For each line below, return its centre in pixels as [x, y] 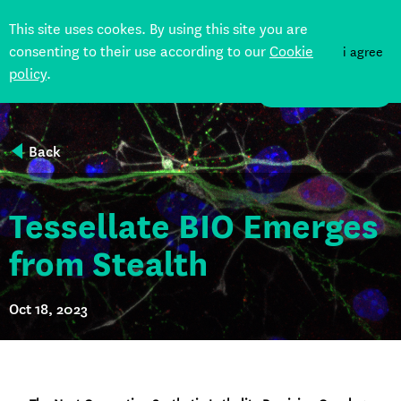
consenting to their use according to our [139, 51]
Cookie [291, 51]
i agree [363, 51]
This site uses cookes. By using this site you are [158, 29]
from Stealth [108, 265]
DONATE [325, 94]
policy [28, 74]
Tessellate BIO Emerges [194, 227]
